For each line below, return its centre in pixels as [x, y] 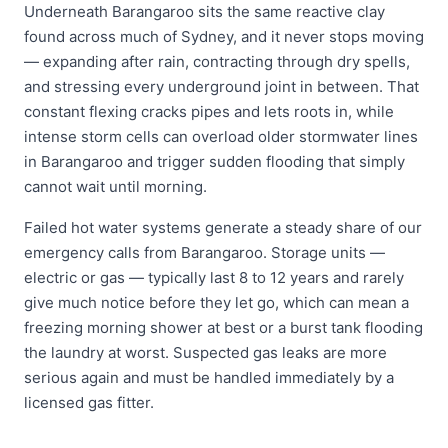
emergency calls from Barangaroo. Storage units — [204, 252]
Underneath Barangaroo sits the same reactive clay [204, 11]
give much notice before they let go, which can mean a [216, 302]
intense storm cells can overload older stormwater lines [221, 136]
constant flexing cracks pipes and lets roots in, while [209, 111]
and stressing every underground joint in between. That [221, 86]
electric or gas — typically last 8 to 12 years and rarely [214, 277]
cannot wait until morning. [115, 186]
